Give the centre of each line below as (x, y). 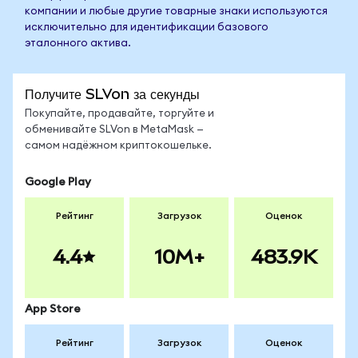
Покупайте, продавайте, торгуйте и (119, 114)
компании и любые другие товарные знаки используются (176, 12)
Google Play (58, 182)
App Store (53, 309)
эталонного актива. (78, 44)
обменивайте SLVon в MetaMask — (114, 130)
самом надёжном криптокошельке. (118, 146)
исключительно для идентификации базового (147, 28)
